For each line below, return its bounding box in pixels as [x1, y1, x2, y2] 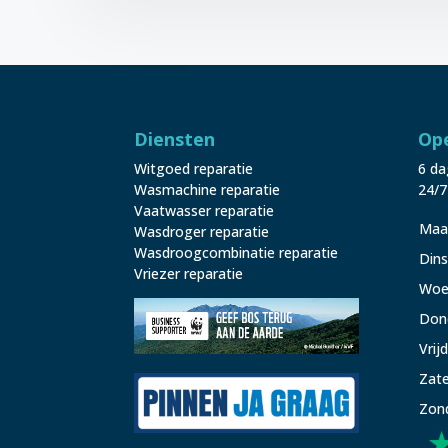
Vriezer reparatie [134, 263, 244, 283]
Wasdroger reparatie [134, 221, 270, 241]
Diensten [134, 126, 216, 151]
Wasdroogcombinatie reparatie [134, 242, 339, 262]
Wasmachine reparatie [134, 179, 281, 199]
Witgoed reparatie [134, 158, 254, 178]
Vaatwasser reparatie [134, 200, 275, 220]
